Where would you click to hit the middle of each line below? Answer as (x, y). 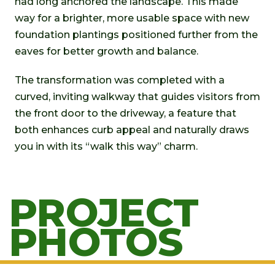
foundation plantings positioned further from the (136, 34)
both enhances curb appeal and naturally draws (132, 130)
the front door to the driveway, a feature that (126, 113)
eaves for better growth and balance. (107, 51)
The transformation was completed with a (120, 80)
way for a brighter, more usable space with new (132, 18)
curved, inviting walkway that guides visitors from (137, 96)
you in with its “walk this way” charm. (106, 146)
